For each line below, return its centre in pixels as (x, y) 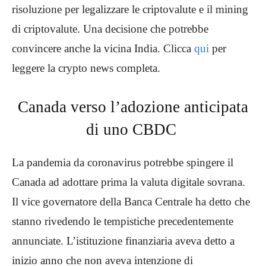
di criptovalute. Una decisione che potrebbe (110, 28)
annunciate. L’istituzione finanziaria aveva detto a (123, 240)
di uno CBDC (133, 129)
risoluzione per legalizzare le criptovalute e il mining (130, 9)
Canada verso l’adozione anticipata (133, 107)
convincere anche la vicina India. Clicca (103, 48)
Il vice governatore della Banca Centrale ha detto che (131, 201)
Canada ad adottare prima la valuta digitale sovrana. (129, 182)
